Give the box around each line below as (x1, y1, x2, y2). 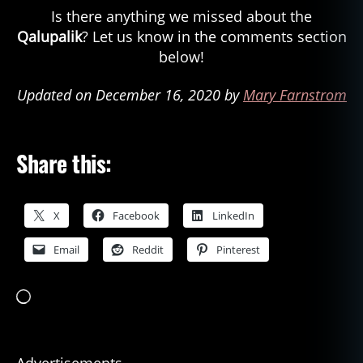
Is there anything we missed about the (51, 6, 312, 26)
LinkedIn (212, 207, 254, 223)
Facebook (113, 207, 160, 223)
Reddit (132, 241, 164, 257)
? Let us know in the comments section (81, 26, 347, 46)
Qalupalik (16, 26, 82, 46)
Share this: (16, 146, 112, 180)
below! (159, 46, 204, 66)
